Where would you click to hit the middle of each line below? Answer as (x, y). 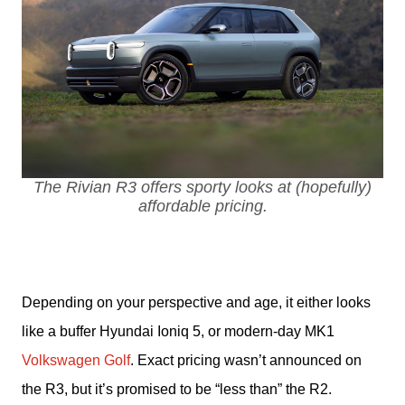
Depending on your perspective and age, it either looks (196, 302)
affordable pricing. (202, 206)
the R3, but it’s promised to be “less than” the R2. (177, 389)
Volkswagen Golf (76, 360)
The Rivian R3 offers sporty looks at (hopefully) (202, 187)
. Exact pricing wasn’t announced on (246, 360)
